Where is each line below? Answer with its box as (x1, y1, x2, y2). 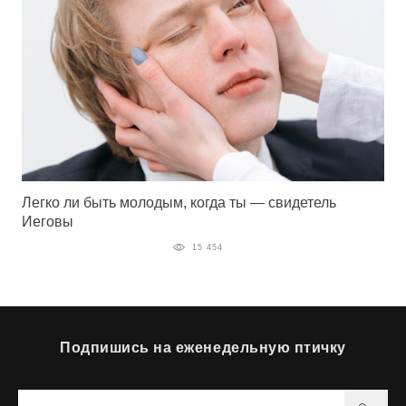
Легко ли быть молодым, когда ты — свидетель (22, 195, 336, 211)
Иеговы (22, 214, 73, 230)
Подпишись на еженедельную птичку (60, 339, 346, 355)
